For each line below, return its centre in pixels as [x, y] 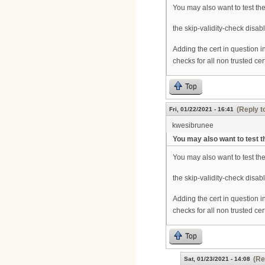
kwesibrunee [193, 126]
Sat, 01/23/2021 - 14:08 [217, 259]
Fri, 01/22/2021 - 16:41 [201, 109]
